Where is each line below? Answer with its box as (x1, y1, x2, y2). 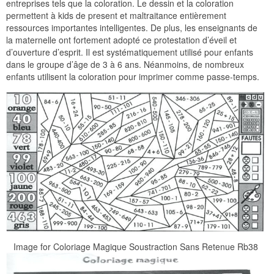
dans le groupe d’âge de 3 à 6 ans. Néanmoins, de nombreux (6, 57, 244, 70)
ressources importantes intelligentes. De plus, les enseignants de (6, 21, 257, 34)
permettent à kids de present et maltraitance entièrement (6, 9, 226, 21)
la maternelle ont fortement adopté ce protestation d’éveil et (6, 33, 237, 46)
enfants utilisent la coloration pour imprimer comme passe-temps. (6, 70, 259, 83)
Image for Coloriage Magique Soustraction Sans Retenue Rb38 (13, 240, 258, 253)
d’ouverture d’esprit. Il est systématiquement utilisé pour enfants (6, 45, 253, 58)
